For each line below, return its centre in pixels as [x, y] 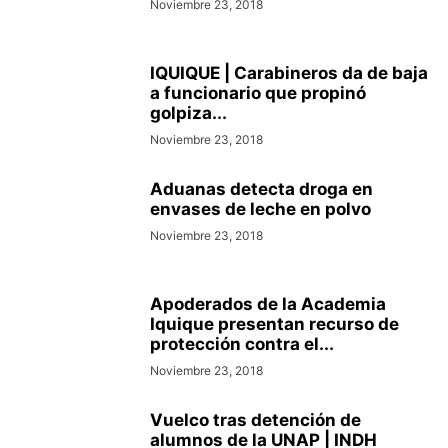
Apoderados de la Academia [268, 304]
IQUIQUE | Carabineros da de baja [289, 73]
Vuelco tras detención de [255, 420]
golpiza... [188, 113]
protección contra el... [242, 344]
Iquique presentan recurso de [274, 324]
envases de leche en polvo [260, 209]
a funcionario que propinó [258, 93]
